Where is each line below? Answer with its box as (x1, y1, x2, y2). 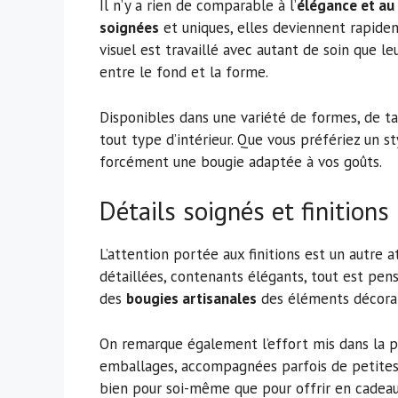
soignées (99, 18, 159, 38)
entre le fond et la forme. (99, 62, 268, 83)
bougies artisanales (126, 289, 257, 309)
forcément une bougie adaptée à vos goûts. (99, 151, 382, 171)
